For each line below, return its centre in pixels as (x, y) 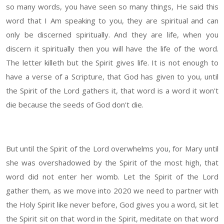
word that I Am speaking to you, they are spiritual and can (112, 21)
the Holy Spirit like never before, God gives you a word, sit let (112, 205)
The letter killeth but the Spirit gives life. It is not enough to (112, 63)
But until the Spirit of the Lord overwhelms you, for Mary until (112, 149)
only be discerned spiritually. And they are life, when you (112, 35)
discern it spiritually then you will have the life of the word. (112, 49)
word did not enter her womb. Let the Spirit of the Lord (112, 177)
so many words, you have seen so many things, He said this (112, 7)
